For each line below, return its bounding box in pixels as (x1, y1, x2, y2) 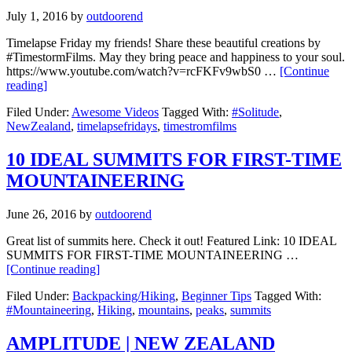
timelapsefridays (77, 119, 157, 134)
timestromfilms (163, 119, 236, 134)
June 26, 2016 (6, 207, 76, 222)
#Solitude (232, 105, 279, 119)
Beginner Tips (181, 289, 251, 303)
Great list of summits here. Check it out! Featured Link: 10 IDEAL (6, 234, 336, 248)
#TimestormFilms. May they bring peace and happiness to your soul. (6, 50, 345, 64)
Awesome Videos (71, 105, 159, 119)
